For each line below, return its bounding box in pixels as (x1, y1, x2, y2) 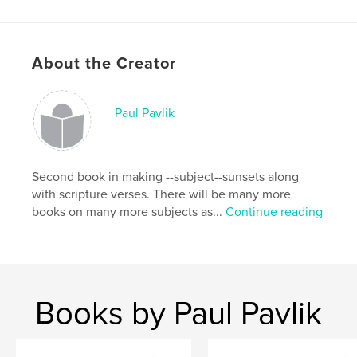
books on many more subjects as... (32, 203, 226, 220)
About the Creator (32, 53, 177, 73)
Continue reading (226, 203, 324, 220)
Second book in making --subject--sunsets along (32, 168, 300, 185)
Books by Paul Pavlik (35, 293, 322, 332)
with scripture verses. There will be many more (32, 186, 292, 202)
